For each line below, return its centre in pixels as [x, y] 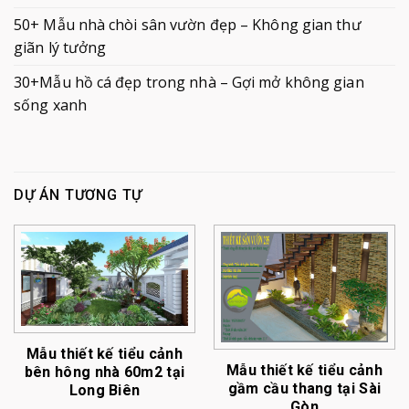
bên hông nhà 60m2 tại [105, 372]
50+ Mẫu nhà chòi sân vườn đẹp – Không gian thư [188, 24]
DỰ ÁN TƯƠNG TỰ [79, 194]
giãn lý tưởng [60, 47]
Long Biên [105, 390]
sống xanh [50, 105]
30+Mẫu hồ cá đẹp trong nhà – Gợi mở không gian [189, 82]
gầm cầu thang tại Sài [304, 388]
